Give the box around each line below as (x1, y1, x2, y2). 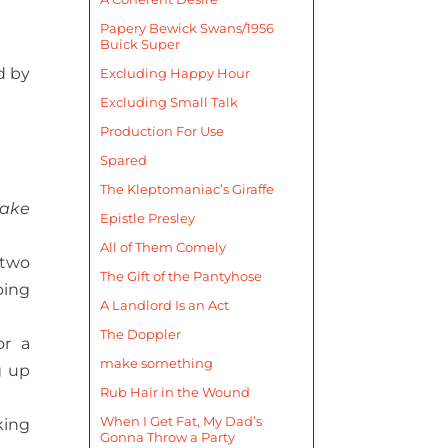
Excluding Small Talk (100, 94, 239, 111)
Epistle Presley (100, 210, 196, 227)
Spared (100, 152, 148, 169)
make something (100, 355, 214, 372)
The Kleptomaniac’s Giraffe (100, 181, 275, 198)
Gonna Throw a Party (100, 429, 236, 446)
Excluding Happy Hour (100, 65, 251, 82)
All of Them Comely (100, 239, 227, 256)
